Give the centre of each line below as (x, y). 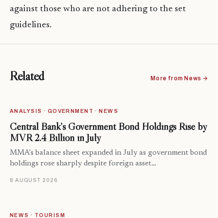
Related (27, 76)
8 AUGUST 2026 (34, 180)
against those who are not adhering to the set (98, 9)
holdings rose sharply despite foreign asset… (83, 164)
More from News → (179, 79)
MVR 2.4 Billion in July (55, 138)
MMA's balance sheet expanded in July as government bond (108, 153)
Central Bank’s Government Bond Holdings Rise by (108, 127)
